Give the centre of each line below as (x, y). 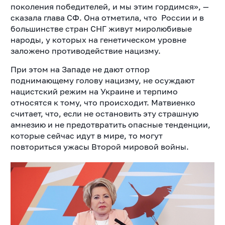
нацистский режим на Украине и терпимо (94, 92)
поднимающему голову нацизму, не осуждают (102, 81)
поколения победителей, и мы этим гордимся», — (109, 7)
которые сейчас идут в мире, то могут (86, 136)
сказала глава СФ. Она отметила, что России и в (107, 18)
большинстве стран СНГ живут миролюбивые (101, 29)
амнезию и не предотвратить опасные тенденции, (110, 125)
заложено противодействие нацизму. (85, 51)
